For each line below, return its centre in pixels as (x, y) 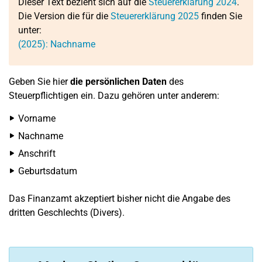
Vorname (37, 118)
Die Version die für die (64, 16)
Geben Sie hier (39, 82)
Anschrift (37, 154)
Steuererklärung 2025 (155, 16)
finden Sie (220, 16)
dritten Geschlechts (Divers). (67, 213)
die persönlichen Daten (120, 82)
